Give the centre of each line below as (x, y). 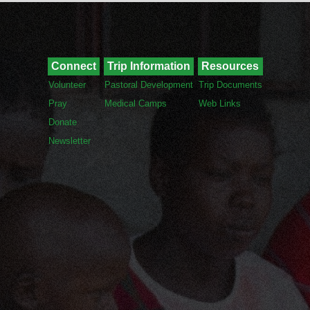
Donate (62, 122)
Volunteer (67, 84)
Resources (230, 66)
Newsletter (69, 140)
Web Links (219, 103)
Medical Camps (135, 103)
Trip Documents (230, 84)
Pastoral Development (148, 84)
